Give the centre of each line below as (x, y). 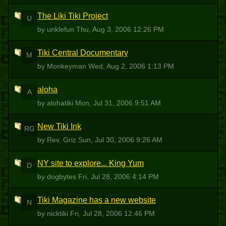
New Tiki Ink (59, 126)
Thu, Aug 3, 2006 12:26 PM (120, 29)
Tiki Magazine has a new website (97, 200)
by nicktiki (54, 213)
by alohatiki (56, 103)
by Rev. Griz (58, 140)
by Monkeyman (63, 66)
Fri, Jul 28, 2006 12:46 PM (112, 213)
